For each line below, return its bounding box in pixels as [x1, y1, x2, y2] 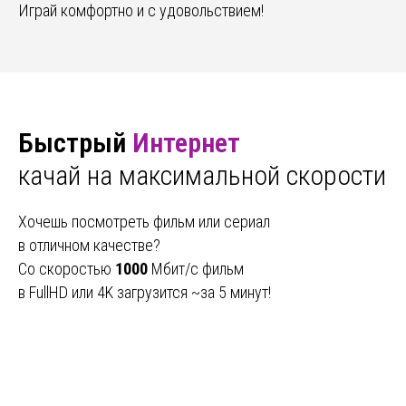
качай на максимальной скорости [18, 159, 386, 191]
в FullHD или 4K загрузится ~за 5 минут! [18, 282, 271, 302]
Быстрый [18, 126, 132, 159]
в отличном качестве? [18, 235, 160, 255]
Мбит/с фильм [148, 258, 244, 278]
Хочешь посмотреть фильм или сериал [18, 211, 270, 231]
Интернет [132, 126, 240, 159]
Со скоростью [18, 258, 115, 278]
